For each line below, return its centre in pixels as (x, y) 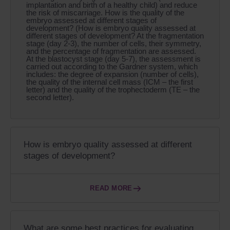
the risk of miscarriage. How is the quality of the (105, 13)
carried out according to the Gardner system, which (112, 67)
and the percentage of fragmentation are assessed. (111, 51)
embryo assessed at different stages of (91, 21)
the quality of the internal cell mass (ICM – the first (110, 82)
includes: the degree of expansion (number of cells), (112, 74)
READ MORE (111, 188)
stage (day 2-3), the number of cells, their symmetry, (114, 44)
